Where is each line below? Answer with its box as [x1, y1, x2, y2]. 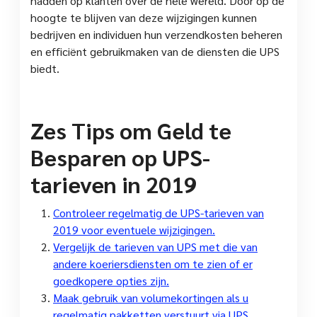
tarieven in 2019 [30, 168, 197, 198]
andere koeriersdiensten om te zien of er [53, 255, 253, 271]
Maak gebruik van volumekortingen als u [53, 289, 248, 305]
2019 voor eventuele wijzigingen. [53, 221, 215, 237]
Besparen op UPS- [30, 142, 210, 171]
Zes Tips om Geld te [30, 115, 231, 144]
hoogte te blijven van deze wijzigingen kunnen [30, 9, 257, 25]
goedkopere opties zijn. [53, 272, 169, 288]
